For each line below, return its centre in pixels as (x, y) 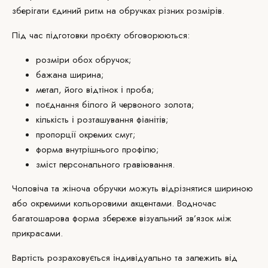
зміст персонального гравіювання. (105, 165)
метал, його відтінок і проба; (95, 90)
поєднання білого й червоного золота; (115, 105)
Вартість (28, 258)
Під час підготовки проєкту (68, 35)
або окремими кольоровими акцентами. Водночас (114, 203)
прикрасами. (37, 233)
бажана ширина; (70, 75)
